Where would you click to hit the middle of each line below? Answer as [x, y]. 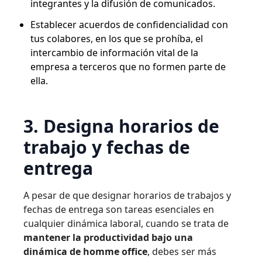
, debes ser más [182, 251]
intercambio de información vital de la [114, 53]
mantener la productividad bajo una [108, 237]
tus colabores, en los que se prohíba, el [117, 39]
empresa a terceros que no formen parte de [128, 67]
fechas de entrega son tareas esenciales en [119, 209]
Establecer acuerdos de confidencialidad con [129, 25]
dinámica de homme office [85, 251]
